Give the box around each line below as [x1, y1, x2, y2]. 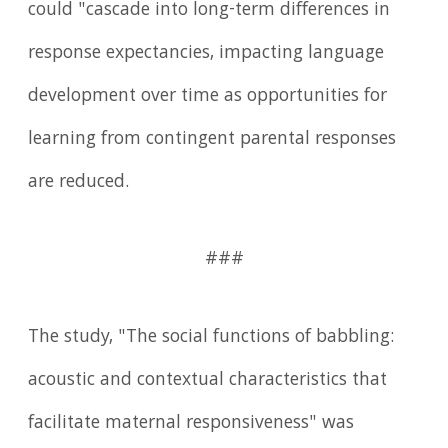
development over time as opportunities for [28, 81, 388, 112]
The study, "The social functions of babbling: [28, 323, 395, 354]
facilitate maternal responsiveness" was [28, 409, 355, 440]
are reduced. [28, 167, 130, 198]
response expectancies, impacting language [28, 38, 385, 69]
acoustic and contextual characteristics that [28, 366, 388, 397]
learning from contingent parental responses [28, 124, 397, 155]
